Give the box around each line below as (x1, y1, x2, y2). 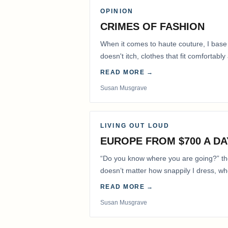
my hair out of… (100, 179, 152, 187)
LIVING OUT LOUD (100, 122, 170, 130)
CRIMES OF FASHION (100, 21, 205, 33)
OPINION (100, 8, 134, 15)
